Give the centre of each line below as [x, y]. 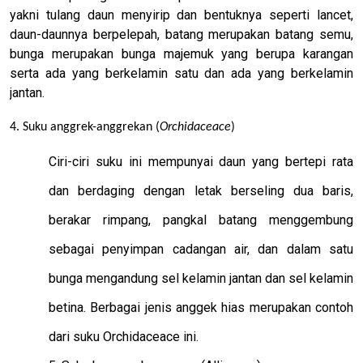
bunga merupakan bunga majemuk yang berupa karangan [181, 53]
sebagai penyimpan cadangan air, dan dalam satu [201, 249]
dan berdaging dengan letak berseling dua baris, [201, 190]
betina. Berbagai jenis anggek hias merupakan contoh [201, 307]
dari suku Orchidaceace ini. [124, 336]
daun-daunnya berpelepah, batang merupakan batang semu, [181, 34]
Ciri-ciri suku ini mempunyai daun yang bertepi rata [201, 161]
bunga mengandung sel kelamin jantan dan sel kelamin [201, 278]
